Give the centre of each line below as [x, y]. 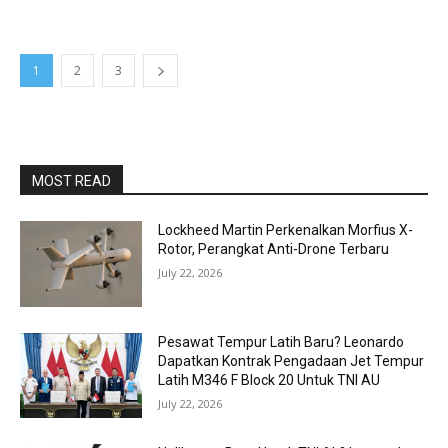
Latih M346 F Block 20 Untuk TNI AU [269, 379]
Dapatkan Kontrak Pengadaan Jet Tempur [291, 360]
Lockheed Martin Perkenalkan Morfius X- [286, 230]
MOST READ [71, 181]
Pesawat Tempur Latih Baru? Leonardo [281, 341]
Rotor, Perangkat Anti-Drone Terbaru [274, 249]
